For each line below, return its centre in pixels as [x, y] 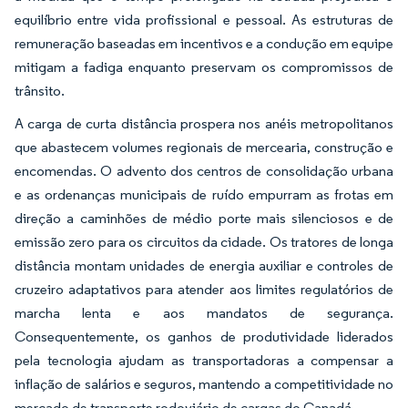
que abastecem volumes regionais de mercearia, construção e [204, 147]
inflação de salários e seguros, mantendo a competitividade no [204, 383]
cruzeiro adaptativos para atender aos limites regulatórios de [204, 289]
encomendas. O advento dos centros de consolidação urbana [204, 170]
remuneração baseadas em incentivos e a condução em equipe [204, 43]
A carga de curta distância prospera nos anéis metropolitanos [204, 123]
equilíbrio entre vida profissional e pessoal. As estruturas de [204, 19]
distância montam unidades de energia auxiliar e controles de [204, 265]
